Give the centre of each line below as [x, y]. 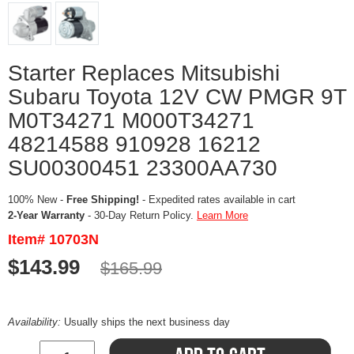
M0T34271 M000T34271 [131, 121]
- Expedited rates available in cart [217, 200]
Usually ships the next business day [147, 322]
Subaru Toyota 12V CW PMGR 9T [177, 97]
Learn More [222, 216]
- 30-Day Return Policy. [141, 216]
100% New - [37, 200]
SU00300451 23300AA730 [143, 168]
